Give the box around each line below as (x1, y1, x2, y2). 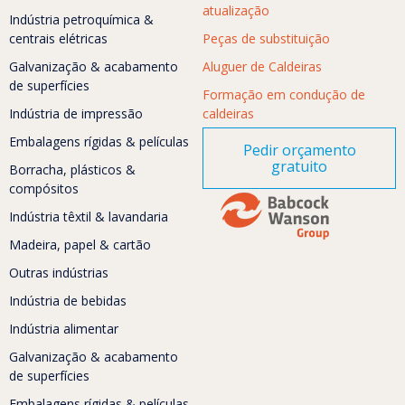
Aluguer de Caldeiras (202, 58, 322, 76)
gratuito (271, 156, 327, 177)
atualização (202, 2, 269, 20)
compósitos (9, 180, 79, 198)
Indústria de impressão (9, 105, 143, 123)
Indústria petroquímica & (9, 11, 154, 29)
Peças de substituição (202, 30, 330, 48)
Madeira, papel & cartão (9, 236, 151, 254)
